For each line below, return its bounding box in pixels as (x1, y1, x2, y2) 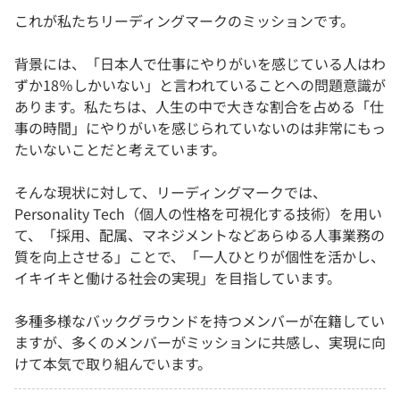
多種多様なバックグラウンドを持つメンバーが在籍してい (14, 310, 385, 332)
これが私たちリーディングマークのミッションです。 (14, 10, 354, 32)
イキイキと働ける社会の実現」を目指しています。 (14, 267, 341, 289)
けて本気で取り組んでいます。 (14, 353, 212, 375)
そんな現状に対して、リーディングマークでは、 (14, 181, 327, 204)
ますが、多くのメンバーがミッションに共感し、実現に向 (14, 331, 386, 354)
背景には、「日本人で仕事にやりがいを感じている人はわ (14, 53, 386, 75)
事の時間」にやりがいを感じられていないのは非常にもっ (14, 117, 386, 139)
